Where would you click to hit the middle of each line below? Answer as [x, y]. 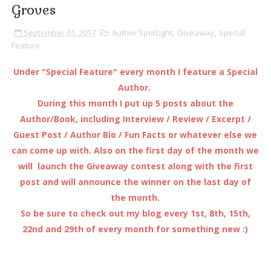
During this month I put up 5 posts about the [135, 103]
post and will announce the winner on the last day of [135, 182]
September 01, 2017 [59, 33]
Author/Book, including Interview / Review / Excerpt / [135, 119]
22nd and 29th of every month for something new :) [135, 229]
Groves [33, 10]
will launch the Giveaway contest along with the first [135, 166]
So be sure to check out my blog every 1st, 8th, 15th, [135, 214]
